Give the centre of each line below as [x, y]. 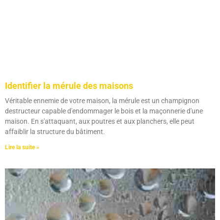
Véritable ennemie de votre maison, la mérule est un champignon [102, 101]
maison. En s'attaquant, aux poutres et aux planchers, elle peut [100, 122]
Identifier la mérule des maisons [69, 86]
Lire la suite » [22, 148]
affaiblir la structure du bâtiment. [55, 132]
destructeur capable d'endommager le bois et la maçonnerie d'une [104, 111]
